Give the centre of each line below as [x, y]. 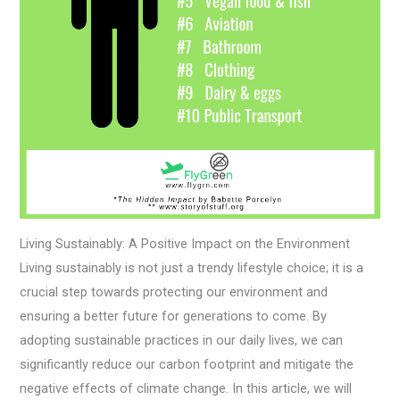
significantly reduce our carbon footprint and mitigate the [187, 364]
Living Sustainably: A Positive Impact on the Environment [185, 243]
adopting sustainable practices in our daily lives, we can [182, 340]
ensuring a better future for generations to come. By [174, 316]
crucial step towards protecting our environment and [174, 292]
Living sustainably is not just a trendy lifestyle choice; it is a [192, 267]
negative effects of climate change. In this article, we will [186, 388]
